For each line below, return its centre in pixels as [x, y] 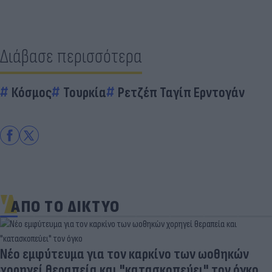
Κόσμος [32, 92]
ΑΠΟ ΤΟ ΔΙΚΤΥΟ [66, 206]
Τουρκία [85, 92]
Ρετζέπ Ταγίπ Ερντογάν [181, 92]
